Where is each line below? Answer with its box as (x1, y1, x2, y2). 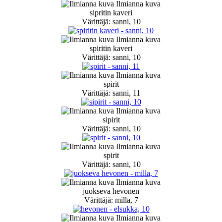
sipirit (102, 115, 120, 124)
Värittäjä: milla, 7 (84, 196, 138, 205)
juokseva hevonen (83, 187, 139, 196)
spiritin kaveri (90, 44, 132, 53)
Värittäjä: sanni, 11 (82, 89, 140, 98)
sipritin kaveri (90, 8, 132, 17)
